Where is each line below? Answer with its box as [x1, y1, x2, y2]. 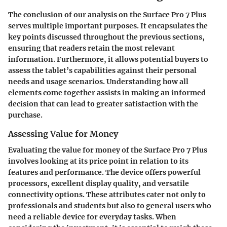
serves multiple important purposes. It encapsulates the [8, 21, 208, 30]
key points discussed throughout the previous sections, [8, 32, 205, 42]
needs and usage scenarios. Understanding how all [8, 77, 188, 86]
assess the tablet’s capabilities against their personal [8, 65, 197, 75]
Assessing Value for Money [8, 128, 118, 139]
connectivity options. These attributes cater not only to [8, 190, 206, 199]
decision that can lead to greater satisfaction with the [8, 99, 198, 108]
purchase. [8, 110, 43, 120]
